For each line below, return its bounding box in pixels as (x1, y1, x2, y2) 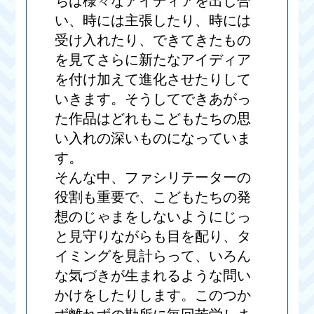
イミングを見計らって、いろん (55, 248, 252, 264)
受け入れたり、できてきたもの (55, 32, 252, 48)
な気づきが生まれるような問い (55, 268, 252, 284)
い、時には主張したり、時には (55, 13, 252, 29)
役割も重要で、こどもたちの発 (55, 189, 252, 205)
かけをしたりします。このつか (55, 287, 252, 303)
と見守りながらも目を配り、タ (55, 228, 252, 245)
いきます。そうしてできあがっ (55, 91, 252, 107)
